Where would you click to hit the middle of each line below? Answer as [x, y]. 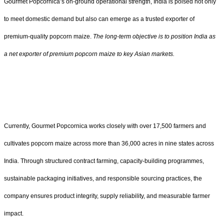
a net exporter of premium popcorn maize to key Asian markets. [89, 54]
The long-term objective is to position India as [154, 37]
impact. [14, 214]
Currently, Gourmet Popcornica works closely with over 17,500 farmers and [105, 126]
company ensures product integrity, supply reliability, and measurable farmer [107, 196]
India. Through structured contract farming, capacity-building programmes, [104, 161]
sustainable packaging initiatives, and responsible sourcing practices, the [103, 179]
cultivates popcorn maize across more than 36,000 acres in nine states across [109, 144]
